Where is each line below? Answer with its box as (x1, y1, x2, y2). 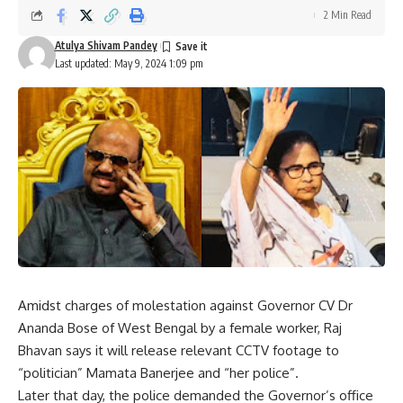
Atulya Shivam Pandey (54, 39, 157, 53)
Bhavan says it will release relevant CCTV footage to (18, 342, 339, 360)
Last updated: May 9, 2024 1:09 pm (54, 57, 203, 71)
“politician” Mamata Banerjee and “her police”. (18, 364, 299, 382)
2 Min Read (324, 8, 372, 22)
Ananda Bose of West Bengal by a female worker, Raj (18, 319, 342, 337)
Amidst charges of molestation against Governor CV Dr (18, 297, 353, 315)
